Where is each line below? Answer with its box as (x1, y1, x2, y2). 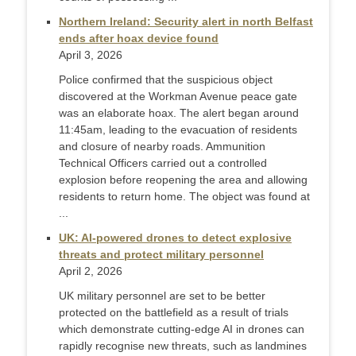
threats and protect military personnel (59, 248, 264, 261)
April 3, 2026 (59, 48, 122, 62)
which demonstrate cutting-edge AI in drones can (59, 323, 304, 336)
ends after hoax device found (59, 32, 219, 45)
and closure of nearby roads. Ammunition (59, 140, 265, 153)
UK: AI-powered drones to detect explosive (59, 231, 292, 245)
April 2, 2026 (59, 265, 122, 278)
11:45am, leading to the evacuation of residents (59, 123, 297, 137)
